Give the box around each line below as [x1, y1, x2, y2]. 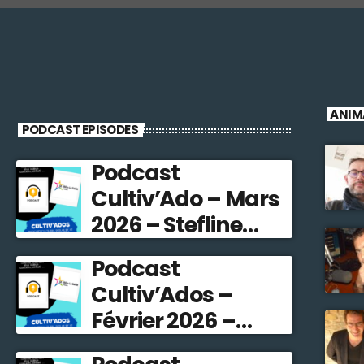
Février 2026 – [91, 305, 236, 336]
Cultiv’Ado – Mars [91, 184, 279, 214]
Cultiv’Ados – [91, 279, 232, 310]
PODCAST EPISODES [21, 120, 138, 138]
